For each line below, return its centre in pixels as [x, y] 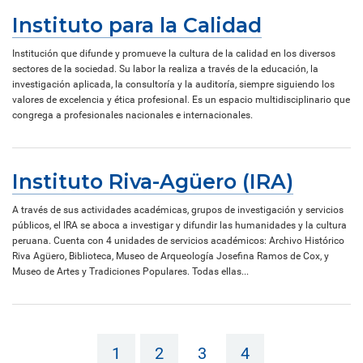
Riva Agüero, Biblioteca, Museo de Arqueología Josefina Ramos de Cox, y [171, 256]
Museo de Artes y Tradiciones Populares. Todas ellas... [130, 271]
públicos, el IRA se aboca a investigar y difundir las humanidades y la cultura [179, 225]
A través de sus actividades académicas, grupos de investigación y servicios [178, 209]
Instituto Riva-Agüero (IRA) [153, 181]
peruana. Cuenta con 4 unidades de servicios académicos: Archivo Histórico [178, 240]
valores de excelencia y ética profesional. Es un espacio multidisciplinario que [181, 99]
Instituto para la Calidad [137, 25]
